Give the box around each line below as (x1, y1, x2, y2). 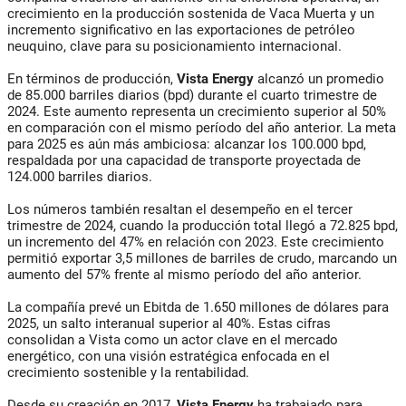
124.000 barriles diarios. (7, 168, 152, 185)
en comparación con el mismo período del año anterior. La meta (7, 119, 396, 136)
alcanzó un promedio (254, 70, 384, 87)
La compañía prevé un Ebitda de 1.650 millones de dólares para (7, 298, 389, 315)
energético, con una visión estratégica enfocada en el (7, 347, 330, 364)
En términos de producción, (7, 70, 177, 87)
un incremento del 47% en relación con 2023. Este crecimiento (7, 233, 384, 250)
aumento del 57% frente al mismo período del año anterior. (7, 266, 362, 283)
